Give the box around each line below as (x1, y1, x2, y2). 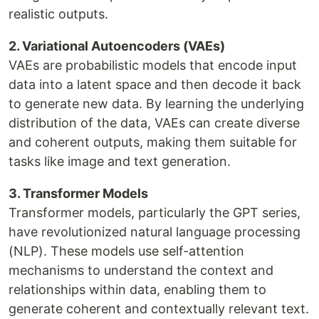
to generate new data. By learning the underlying (9, 95, 304, 111)
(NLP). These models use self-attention (9, 243, 244, 258)
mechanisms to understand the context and (9, 262, 273, 278)
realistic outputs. (9, 6, 108, 21)
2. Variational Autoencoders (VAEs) (9, 38, 225, 53)
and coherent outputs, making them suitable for (9, 134, 297, 150)
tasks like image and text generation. (9, 153, 231, 169)
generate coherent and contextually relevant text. (9, 300, 309, 316)
